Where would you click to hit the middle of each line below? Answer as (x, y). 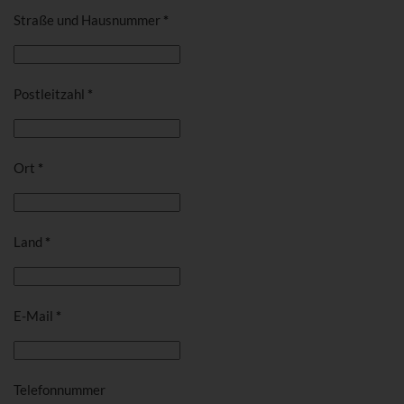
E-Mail (33, 316)
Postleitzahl (49, 94)
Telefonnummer (60, 390)
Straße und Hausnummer (87, 20)
